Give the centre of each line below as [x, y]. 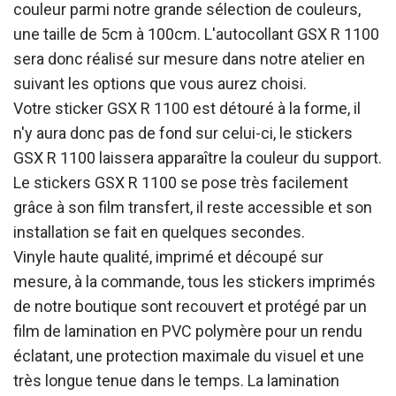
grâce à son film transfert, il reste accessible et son [193, 207]
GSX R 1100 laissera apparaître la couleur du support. [198, 158]
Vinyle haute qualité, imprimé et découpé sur [168, 257]
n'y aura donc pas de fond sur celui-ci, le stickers [183, 133]
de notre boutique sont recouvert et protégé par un [190, 306]
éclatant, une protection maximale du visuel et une [189, 356]
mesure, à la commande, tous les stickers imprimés [194, 282]
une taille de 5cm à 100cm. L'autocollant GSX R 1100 [196, 34]
